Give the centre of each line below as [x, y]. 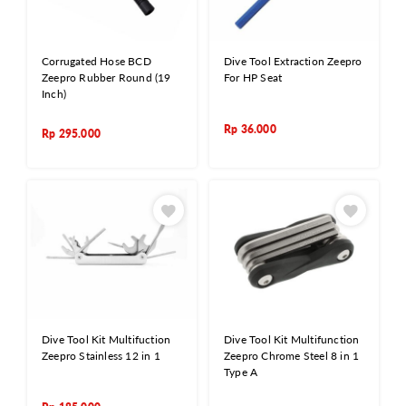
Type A [241, 372]
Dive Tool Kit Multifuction [106, 339]
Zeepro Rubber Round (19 [106, 77]
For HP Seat [253, 77]
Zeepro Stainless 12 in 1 [101, 355]
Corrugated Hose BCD [97, 61]
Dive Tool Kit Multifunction [292, 339]
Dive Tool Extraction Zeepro [293, 61]
